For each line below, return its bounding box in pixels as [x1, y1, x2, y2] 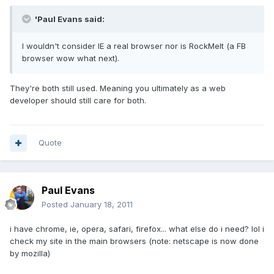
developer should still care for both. [10, 95, 146, 106]
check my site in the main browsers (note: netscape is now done [10, 236, 259, 246]
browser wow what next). [22, 53, 119, 64]
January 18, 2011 [70, 199, 133, 210]
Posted [42, 199, 70, 210]
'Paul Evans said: [33, 14, 105, 24]
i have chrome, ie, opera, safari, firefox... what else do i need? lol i [10, 224, 264, 234]
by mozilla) [10, 248, 50, 259]
